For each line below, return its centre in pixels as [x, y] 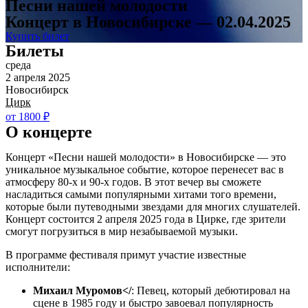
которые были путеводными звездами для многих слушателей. [153, 207]
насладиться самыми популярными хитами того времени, [141, 194]
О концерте [49, 132]
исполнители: [38, 267]
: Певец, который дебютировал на [211, 290]
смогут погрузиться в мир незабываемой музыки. [122, 231]
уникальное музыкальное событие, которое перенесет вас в [145, 169]
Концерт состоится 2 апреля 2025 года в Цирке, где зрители [146, 219]
